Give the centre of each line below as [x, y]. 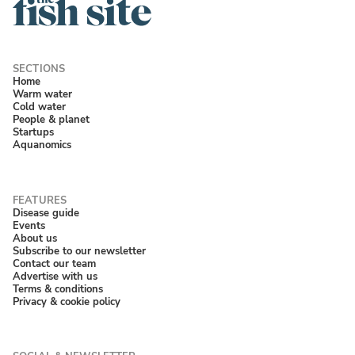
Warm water [42, 94]
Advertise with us [55, 276]
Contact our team [54, 263]
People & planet [51, 120]
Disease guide [46, 212]
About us [35, 238]
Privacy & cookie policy [67, 301]
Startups [33, 132]
